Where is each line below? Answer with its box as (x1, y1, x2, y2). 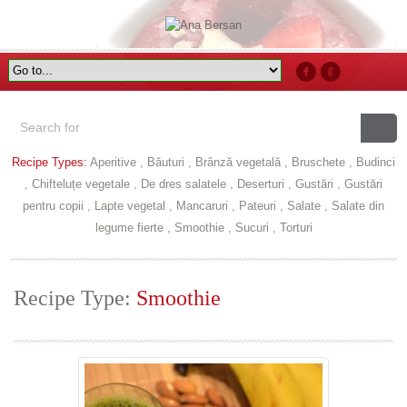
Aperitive (90, 155, 136, 169)
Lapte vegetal (94, 199, 165, 213)
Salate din (332, 199, 384, 213)
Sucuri (234, 221, 269, 234)
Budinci (356, 155, 395, 169)
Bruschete (292, 155, 345, 169)
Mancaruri (176, 199, 228, 213)
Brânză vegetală (195, 155, 281, 169)
